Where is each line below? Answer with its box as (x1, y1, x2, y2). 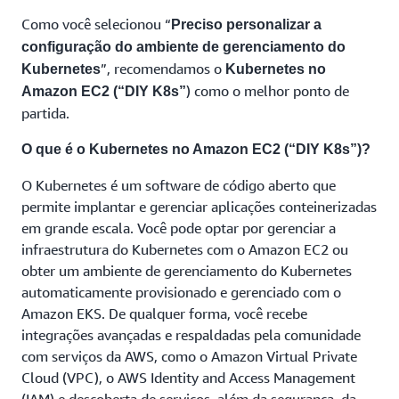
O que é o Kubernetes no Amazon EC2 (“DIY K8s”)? (21, 142, 370, 157)
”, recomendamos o (101, 60, 225, 77)
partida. (21, 104, 73, 122)
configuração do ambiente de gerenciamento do (21, 39, 346, 54)
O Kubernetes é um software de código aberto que (21, 176, 336, 194)
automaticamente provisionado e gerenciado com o (21, 283, 341, 301)
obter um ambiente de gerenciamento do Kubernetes (21, 262, 352, 280)
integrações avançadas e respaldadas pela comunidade (21, 326, 361, 344)
